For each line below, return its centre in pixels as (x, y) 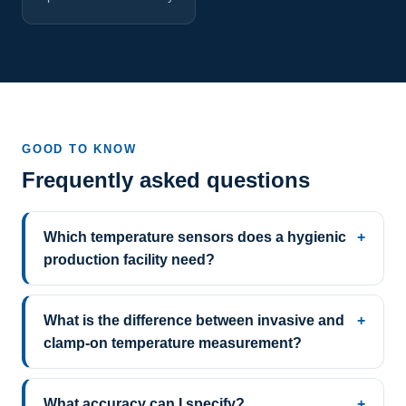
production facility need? (129, 260)
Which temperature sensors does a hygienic (195, 237)
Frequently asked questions (166, 180)
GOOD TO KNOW (79, 150)
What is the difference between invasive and (194, 321)
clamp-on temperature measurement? (173, 343)
